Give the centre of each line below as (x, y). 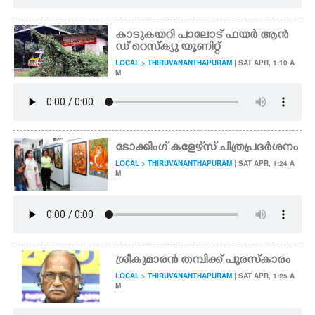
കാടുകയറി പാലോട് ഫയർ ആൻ (202, 36)
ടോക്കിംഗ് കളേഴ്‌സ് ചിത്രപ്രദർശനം (207, 148)
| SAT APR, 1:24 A (264, 163)
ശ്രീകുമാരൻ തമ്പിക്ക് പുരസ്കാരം (203, 261)
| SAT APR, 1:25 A (264, 276)
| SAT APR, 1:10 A (264, 63)
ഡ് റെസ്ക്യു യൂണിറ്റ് (168, 48)
